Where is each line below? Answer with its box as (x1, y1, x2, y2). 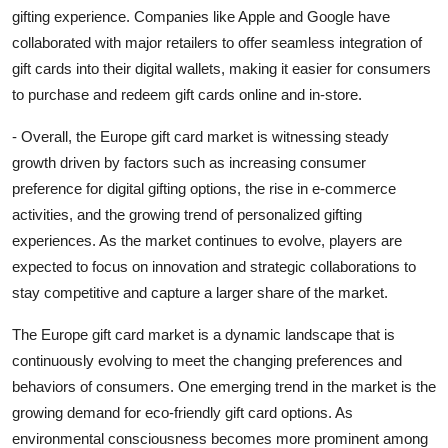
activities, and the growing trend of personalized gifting (12, 205, 362, 223)
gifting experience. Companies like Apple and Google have (12, 7, 390, 25)
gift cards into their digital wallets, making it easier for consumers (12, 59, 431, 77)
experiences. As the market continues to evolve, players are (12, 231, 402, 249)
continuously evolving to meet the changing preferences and (12, 351, 402, 369)
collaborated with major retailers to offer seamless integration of (12, 33, 422, 51)
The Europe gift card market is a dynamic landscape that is (12, 325, 395, 343)
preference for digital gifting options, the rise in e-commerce (12, 179, 396, 197)
